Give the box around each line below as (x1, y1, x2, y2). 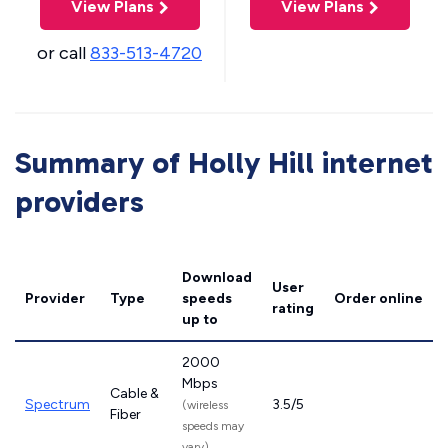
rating (272, 300, 314, 317)
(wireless (182, 398, 228, 412)
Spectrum (25, 396, 90, 413)
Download (182, 269, 252, 286)
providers (15, 184, 144, 220)
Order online (334, 290, 423, 307)
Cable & (110, 385, 159, 402)
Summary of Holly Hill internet (15, 145, 433, 181)
